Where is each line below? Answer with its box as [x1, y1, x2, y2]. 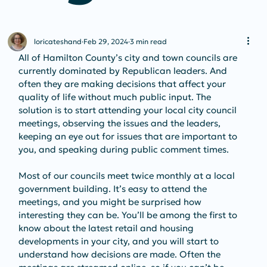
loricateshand [33, 36, 82, 46]
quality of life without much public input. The [18, 91, 213, 103]
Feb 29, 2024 [83, 36, 128, 46]
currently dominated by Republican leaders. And [18, 64, 229, 76]
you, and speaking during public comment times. [18, 143, 229, 155]
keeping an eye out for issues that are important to [18, 130, 240, 142]
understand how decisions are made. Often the [18, 248, 223, 260]
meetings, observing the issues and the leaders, [18, 117, 223, 129]
